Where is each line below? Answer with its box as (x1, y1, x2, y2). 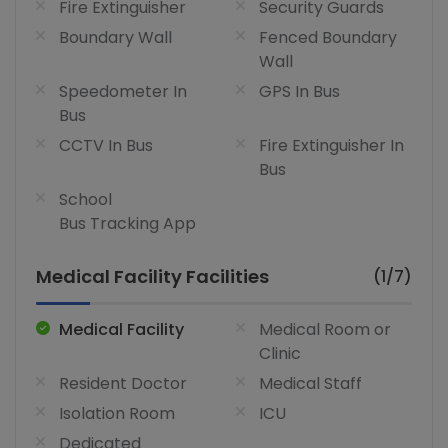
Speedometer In (59, 80, 187, 104)
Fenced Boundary (259, 26, 397, 50)
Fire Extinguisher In (259, 134, 404, 158)
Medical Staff (259, 372, 362, 396)
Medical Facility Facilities (36, 264, 269, 290)
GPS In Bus (259, 80, 340, 104)
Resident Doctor (59, 372, 187, 396)
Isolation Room (59, 402, 175, 426)
